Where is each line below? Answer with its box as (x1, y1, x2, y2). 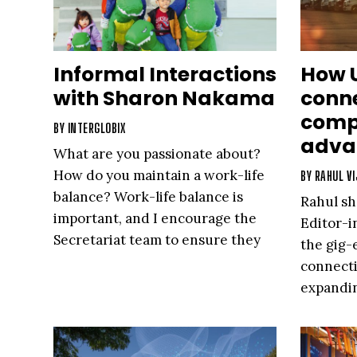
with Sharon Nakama (53, 84, 275, 113)
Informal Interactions (53, 61, 277, 89)
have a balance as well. (53, 253, 198, 271)
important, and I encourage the (53, 210, 257, 228)
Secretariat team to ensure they (53, 231, 261, 249)
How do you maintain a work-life (53, 167, 265, 185)
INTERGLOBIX (67, 120, 125, 136)
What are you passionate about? (53, 145, 261, 163)
